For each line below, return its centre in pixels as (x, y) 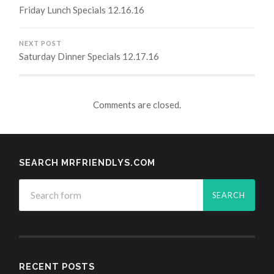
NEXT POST (41, 44)
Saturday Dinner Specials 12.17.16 (89, 57)
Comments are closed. (137, 104)
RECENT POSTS (57, 266)
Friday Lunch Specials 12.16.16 (82, 10)
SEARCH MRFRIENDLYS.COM (87, 162)
